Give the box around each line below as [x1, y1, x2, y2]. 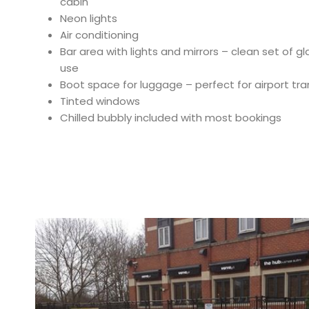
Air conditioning [60, 27, 139, 42]
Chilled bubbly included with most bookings [60, 110, 281, 125]
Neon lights [60, 10, 117, 26]
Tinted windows [60, 93, 140, 108]
